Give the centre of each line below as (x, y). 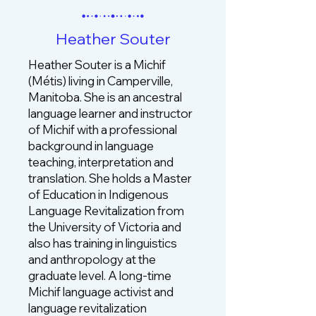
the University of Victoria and (105, 227)
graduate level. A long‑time (100, 275)
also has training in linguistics (103, 243)
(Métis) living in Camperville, (101, 81)
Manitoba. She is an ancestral (105, 97)
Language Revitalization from (106, 211)
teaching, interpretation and (101, 162)
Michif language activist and (101, 292)
